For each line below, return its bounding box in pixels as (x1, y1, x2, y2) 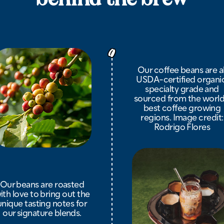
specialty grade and (145, 83, 219, 94)
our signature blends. (2, 206, 81, 217)
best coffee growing (143, 102, 221, 113)
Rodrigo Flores (153, 121, 210, 132)
